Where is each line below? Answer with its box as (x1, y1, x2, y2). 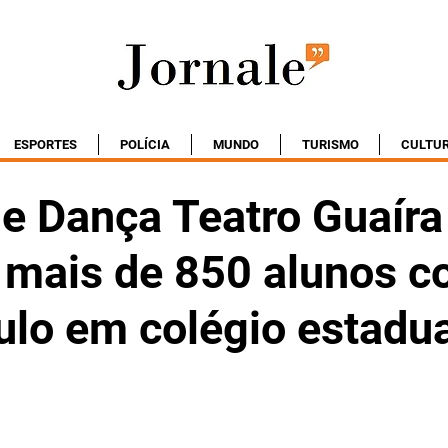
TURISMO (301, 137, 359, 152)
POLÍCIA (120, 137, 170, 152)
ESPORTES (14, 137, 77, 152)
